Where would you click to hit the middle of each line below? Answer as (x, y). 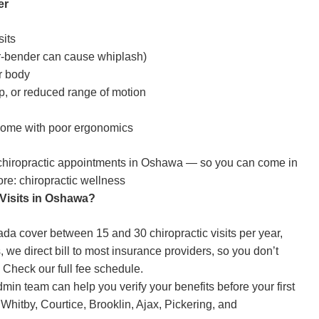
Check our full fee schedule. (73, 269)
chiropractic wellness (72, 181)
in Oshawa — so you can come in (212, 163)
